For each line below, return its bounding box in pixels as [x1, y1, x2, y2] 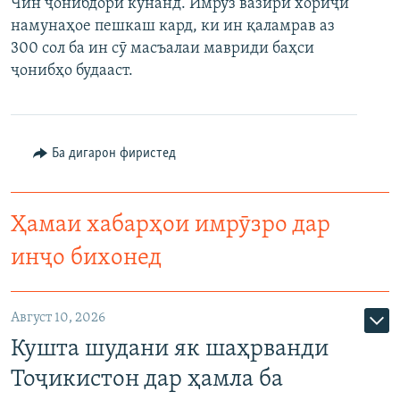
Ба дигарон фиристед [51, 146, 176, 161]
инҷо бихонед [11, 246, 162, 271]
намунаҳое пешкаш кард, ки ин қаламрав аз [11, 17, 335, 35]
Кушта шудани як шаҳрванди [11, 337, 329, 362]
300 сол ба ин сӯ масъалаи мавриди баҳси [11, 39, 314, 57]
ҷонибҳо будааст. [11, 62, 133, 79]
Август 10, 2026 [11, 310, 105, 325]
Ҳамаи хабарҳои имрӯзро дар [11, 212, 330, 237]
